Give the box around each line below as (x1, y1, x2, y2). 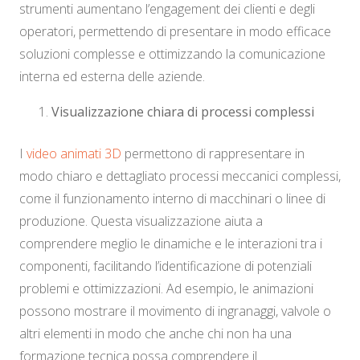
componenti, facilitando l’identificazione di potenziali (19, 257, 312, 276)
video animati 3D (27, 145, 121, 163)
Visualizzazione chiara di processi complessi (51, 103, 314, 121)
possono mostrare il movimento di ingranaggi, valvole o (19, 302, 331, 321)
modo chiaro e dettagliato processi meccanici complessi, (19, 167, 341, 186)
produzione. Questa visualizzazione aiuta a (19, 212, 263, 231)
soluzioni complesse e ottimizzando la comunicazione (19, 45, 325, 63)
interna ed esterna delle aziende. (19, 67, 205, 86)
